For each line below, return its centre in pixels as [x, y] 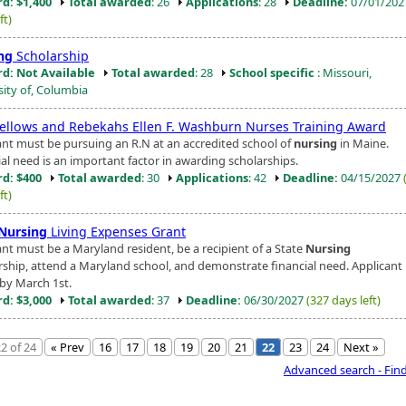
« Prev [68, 347]
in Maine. [363, 143]
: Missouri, [343, 72]
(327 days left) [343, 300]
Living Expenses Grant [116, 231]
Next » [361, 347]
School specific [272, 72]
